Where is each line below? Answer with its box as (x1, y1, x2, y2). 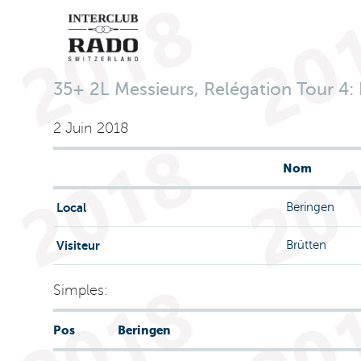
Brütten (282, 239, 326, 251)
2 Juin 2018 (52, 120, 129, 136)
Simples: (52, 282, 108, 298)
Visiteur (52, 239, 100, 252)
